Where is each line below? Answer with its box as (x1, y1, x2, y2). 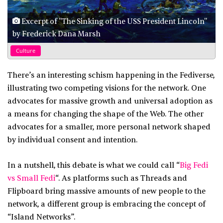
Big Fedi (180, 160, 208, 170)
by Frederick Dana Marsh (12, 29, 101, 39)
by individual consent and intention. (7, 135, 137, 145)
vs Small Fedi (7, 173, 55, 183)
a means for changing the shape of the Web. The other (7, 109, 204, 119)
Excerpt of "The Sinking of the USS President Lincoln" (20, 16, 207, 26)
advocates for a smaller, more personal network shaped (7, 122, 211, 132)
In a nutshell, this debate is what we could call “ (7, 160, 180, 170)
